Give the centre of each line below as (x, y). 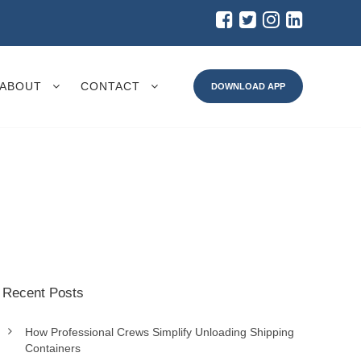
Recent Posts (43, 293)
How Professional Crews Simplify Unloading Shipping (159, 332)
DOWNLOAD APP (248, 86)
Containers (52, 348)
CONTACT (110, 86)
